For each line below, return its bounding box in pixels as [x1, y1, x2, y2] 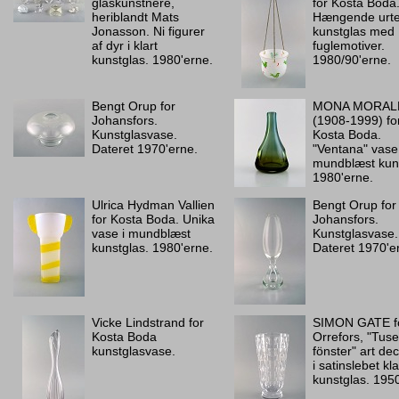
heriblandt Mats [92, 10, 179, 24]
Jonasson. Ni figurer [92, 24, 205, 38]
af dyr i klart [92, 38, 158, 53]
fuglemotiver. [313, 38, 385, 53]
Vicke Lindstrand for [92, 315, 204, 330]
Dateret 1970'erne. [92, 142, 198, 156]
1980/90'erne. [313, 53, 391, 67]
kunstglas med [313, 24, 395, 38]
